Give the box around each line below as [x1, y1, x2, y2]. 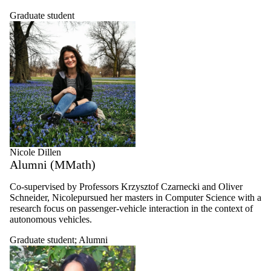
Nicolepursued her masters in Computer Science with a [52, 192, 261, 203]
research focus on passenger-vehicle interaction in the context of [10, 203, 253, 214]
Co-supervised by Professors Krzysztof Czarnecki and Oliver [10, 181, 243, 192]
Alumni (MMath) [10, 158, 96, 172]
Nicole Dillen [10, 147, 61, 158]
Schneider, [10, 192, 52, 203]
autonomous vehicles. [10, 214, 92, 225]
